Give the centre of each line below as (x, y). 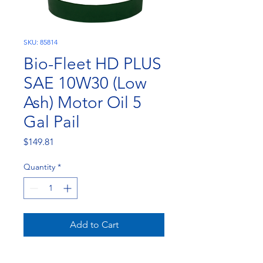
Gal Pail (52, 122)
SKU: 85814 (41, 42)
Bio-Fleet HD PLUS (92, 64)
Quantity (39, 167)
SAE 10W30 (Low (85, 83)
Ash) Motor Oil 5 (82, 102)
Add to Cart (94, 225)
